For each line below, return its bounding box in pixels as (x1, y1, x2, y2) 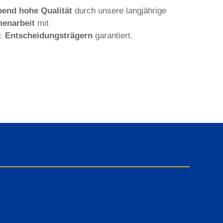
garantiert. (93, 30, 133, 40)
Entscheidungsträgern (5, 30, 93, 40)
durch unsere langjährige (72, 5, 166, 15)
